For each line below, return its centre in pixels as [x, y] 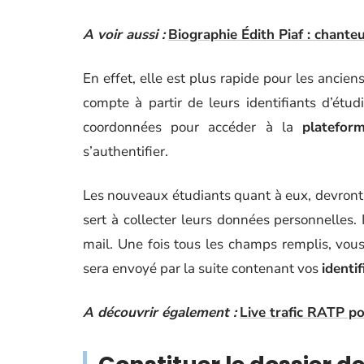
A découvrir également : [160, 312]
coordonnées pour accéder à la [193, 127]
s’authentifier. [126, 152]
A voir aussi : [124, 35]
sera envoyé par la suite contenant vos [202, 269]
